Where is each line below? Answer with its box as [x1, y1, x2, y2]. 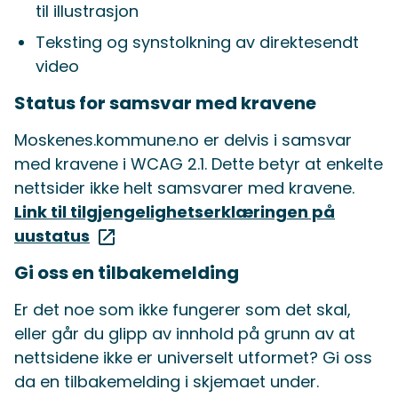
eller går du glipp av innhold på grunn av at [14, 322, 355, 346]
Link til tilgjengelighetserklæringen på [14, 201, 335, 224]
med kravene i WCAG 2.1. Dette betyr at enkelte [14, 153, 383, 176]
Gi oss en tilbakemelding [14, 260, 239, 286]
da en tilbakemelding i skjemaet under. [14, 370, 319, 394]
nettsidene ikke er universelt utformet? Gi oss [14, 346, 372, 370]
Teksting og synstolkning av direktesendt [36, 31, 359, 54]
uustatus [14, 225, 90, 248]
